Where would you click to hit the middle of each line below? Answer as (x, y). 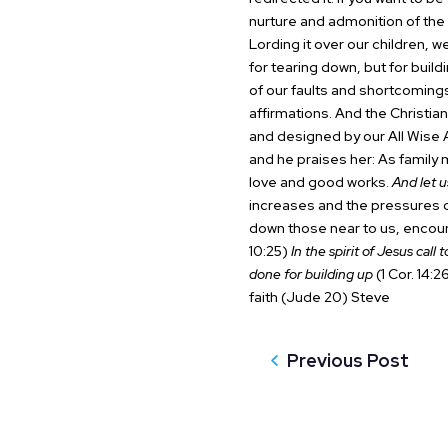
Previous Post (347, 360)
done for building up (310, 274)
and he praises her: (313, 159)
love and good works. (318, 182)
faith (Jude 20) (298, 297)
